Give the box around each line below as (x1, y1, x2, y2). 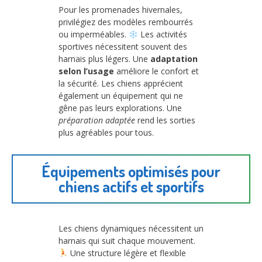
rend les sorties (135, 115, 195, 126)
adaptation (150, 53, 198, 65)
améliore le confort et (114, 65, 199, 77)
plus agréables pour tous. (58, 127, 154, 139)
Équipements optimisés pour (42, 161, 220, 181)
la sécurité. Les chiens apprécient (58, 78, 183, 89)
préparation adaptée (58, 115, 135, 126)
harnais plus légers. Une (58, 53, 150, 65)
